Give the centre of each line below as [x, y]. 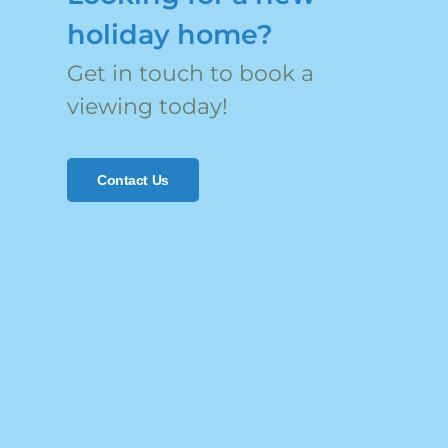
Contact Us [133, 179]
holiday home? [170, 34]
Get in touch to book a [191, 73]
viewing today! [148, 106]
